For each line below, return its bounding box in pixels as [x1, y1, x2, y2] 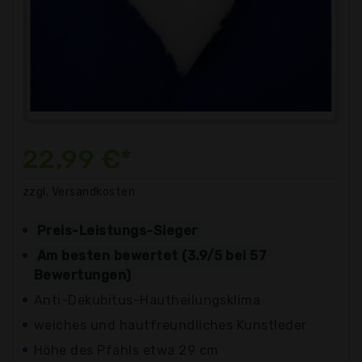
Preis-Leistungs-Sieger [37, 223, 198, 239]
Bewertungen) [34, 267, 132, 284]
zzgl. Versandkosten [23, 185, 136, 200]
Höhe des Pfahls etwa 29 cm [34, 343, 219, 359]
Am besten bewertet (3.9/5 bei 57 [37, 248, 267, 264]
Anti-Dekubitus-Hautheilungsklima [34, 293, 261, 309]
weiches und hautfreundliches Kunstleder [34, 318, 307, 334]
